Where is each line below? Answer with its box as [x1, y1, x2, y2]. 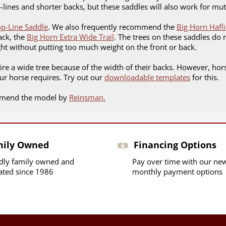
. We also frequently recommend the [48, 21, 177, 32]
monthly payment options [132, 166, 222, 177]
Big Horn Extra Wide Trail [27, 31, 114, 42]
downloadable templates [104, 72, 190, 82]
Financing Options [133, 138, 216, 151]
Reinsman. [69, 92, 105, 102]
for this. [190, 72, 219, 82]
